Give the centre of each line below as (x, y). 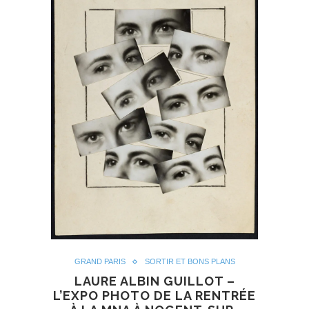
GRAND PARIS (100, 262)
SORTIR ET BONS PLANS (190, 262)
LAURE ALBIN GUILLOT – (154, 281)
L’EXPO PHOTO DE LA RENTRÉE (154, 296)
